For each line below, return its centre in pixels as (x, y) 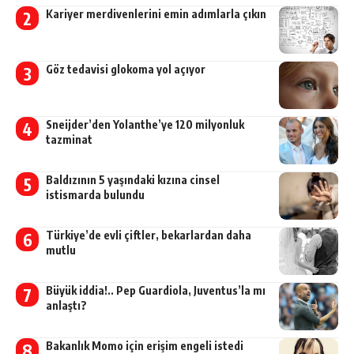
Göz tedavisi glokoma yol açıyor (125, 70)
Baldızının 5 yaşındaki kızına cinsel (132, 180)
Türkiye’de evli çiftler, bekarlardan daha (148, 235)
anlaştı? (66, 306)
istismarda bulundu (95, 195)
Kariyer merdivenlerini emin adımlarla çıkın (156, 14)
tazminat (69, 140)
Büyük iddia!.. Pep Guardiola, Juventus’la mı (155, 291)
